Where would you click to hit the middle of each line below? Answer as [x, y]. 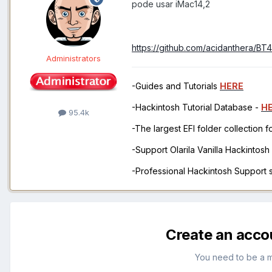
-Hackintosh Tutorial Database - [196, 107]
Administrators [73, 59]
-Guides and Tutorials [176, 86]
